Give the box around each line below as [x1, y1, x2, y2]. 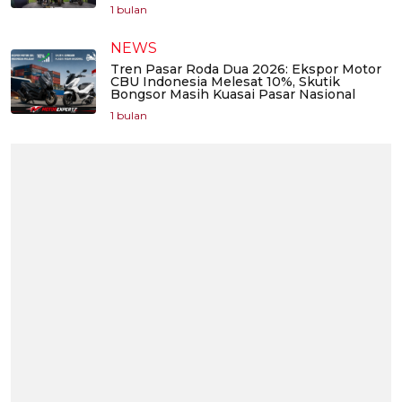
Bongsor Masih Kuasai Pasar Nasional [110, 86, 355, 103]
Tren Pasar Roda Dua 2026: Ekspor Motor [110, 61, 381, 78]
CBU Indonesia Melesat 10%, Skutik [110, 74, 340, 91]
